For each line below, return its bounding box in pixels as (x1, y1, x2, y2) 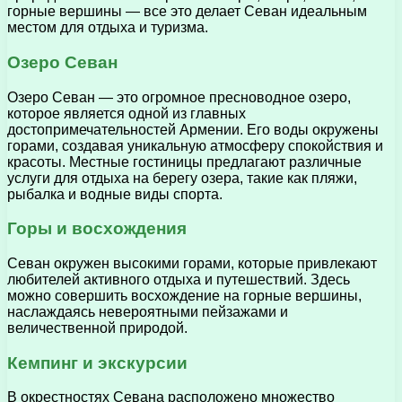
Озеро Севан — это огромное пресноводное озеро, (7, 89, 351, 105)
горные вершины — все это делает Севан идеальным (7, 4, 367, 20)
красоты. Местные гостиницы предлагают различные (7, 153, 362, 170)
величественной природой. (7, 319, 188, 336)
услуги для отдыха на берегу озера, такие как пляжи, (7, 170, 357, 186)
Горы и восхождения (7, 219, 187, 239)
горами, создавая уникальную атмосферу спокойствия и (7, 137, 383, 153)
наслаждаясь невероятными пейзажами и (7, 303, 288, 319)
